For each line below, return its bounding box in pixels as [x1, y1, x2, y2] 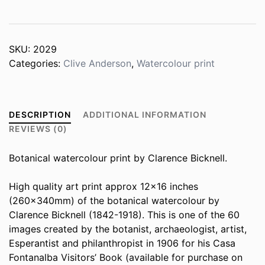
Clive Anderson [63, 57, 131, 69]
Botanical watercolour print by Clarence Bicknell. [9, 151, 227, 164]
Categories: [9, 57, 63, 69]
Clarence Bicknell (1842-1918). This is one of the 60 [9, 208, 240, 221]
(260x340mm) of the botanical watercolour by [9, 194, 219, 206]
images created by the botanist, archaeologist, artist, [9, 222, 247, 235]
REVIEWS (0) [9, 124, 67, 134]
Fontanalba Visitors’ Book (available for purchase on [9, 251, 243, 263]
